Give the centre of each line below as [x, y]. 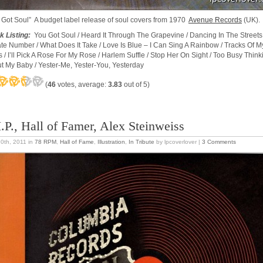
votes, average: [82, 85]
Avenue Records [215, 20]
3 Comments [219, 142]
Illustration [111, 142]
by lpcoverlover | [178, 142]
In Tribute [141, 142]
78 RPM [45, 142]
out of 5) [136, 85]
